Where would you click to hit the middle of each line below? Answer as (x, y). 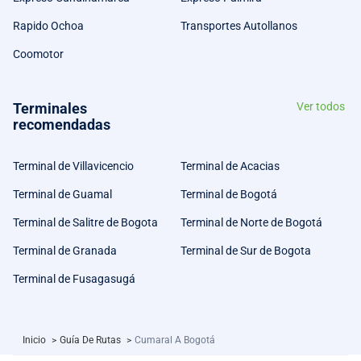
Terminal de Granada (65, 250)
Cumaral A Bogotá (175, 340)
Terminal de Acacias (230, 166)
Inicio (35, 340)
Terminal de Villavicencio (73, 166)
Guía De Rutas (91, 340)
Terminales (50, 108)
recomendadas (62, 124)
